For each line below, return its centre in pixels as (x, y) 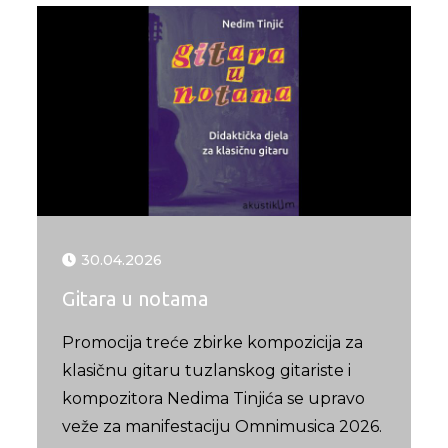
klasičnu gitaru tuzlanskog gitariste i (207, 370)
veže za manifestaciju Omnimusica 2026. (222, 426)
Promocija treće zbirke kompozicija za (213, 342)
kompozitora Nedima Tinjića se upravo (214, 398)
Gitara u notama (135, 298)
